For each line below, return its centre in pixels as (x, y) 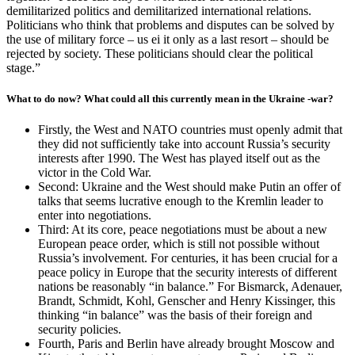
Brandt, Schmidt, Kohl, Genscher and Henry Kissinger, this (187, 301)
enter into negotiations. (95, 216)
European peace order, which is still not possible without (179, 244)
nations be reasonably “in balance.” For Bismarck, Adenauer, (190, 287)
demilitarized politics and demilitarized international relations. (159, 10)
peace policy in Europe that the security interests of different (187, 273)
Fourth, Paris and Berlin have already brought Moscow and (186, 344)
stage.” (23, 67)
